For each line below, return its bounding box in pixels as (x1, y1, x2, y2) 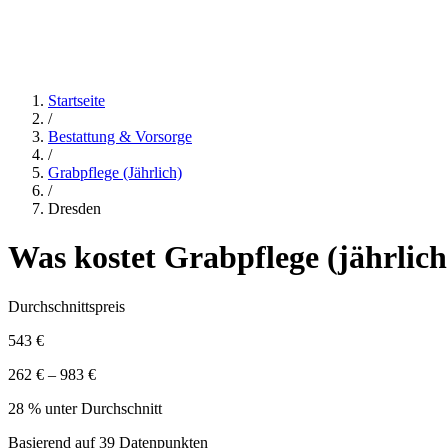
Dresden (48, 200, 101, 217)
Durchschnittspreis (8, 297, 125, 315)
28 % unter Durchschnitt (8, 399, 162, 417)
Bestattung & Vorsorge (48, 128, 192, 145)
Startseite (48, 92, 105, 109)
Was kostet (8, 239, 164, 276)
